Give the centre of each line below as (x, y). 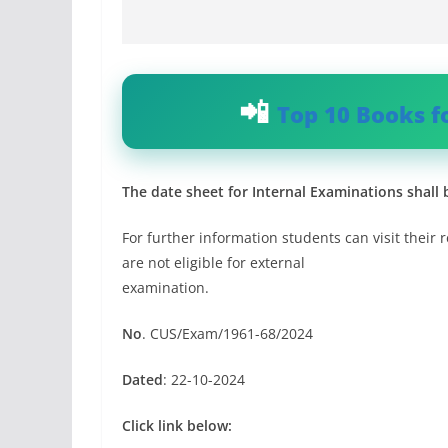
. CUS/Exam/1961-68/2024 (227, 333)
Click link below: (177, 425)
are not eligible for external (213, 262)
